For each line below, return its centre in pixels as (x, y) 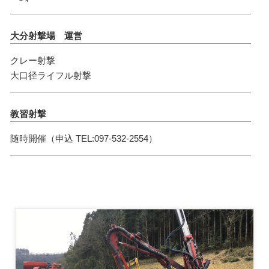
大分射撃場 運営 (46, 35)
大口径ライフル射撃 (50, 75)
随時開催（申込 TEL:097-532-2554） (83, 138)
